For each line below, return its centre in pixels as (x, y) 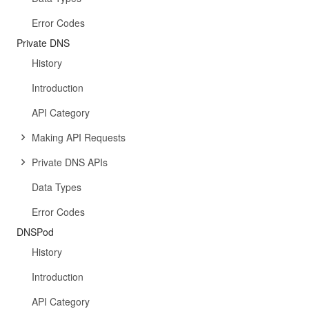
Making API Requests (79, 137)
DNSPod (35, 232)
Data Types (57, 187)
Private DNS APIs (70, 162)
